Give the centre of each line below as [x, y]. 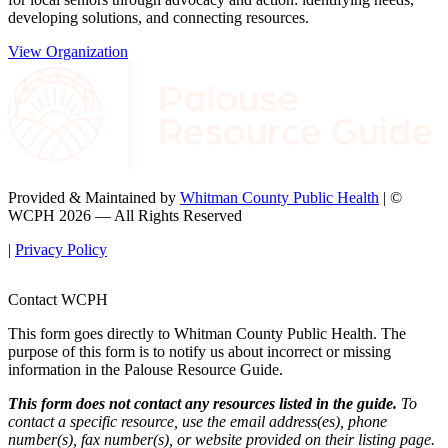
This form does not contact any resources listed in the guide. [202, 403]
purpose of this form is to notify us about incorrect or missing [199, 351]
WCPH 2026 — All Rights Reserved [125, 215]
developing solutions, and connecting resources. [158, 18]
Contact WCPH [58, 299]
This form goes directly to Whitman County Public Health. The [207, 333]
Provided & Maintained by [94, 197]
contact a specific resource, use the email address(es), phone [197, 421]
